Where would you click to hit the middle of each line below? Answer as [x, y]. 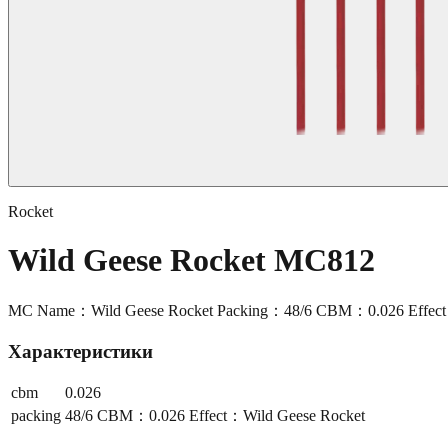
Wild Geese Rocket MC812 [191, 260]
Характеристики [80, 351]
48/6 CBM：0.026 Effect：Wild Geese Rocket [215, 416]
